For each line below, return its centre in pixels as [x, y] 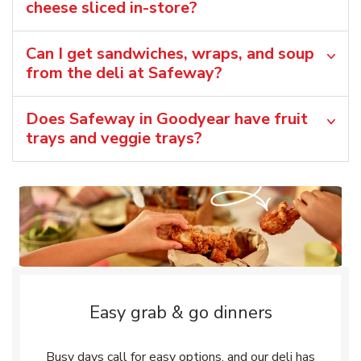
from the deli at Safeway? [124, 73]
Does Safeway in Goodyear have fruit [167, 118]
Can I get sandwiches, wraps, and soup [170, 53]
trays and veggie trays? [114, 138]
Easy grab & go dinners [180, 312]
